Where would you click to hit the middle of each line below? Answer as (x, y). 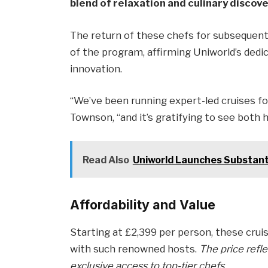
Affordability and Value (143, 204)
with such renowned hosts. (135, 249)
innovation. (96, 68)
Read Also (106, 160)
